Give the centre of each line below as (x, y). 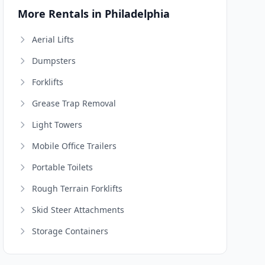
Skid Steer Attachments (78, 210)
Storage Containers (70, 231)
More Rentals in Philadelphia (94, 14)
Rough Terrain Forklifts (77, 188)
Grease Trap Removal (74, 103)
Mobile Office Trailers (75, 146)
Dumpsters (54, 61)
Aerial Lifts (53, 39)
